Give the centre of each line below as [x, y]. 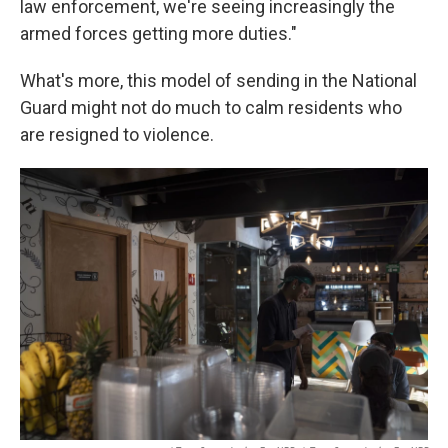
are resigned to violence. [117, 134]
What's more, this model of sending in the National [218, 80]
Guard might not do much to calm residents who [211, 107]
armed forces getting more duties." [158, 33]
